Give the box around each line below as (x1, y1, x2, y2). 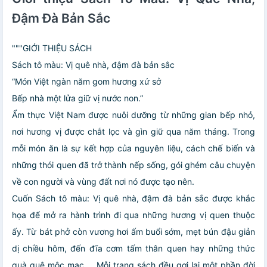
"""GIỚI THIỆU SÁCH (12, 42, 92, 53)
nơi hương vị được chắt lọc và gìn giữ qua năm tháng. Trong (12, 126, 255, 136)
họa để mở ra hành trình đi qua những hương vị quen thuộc (12, 209, 255, 220)
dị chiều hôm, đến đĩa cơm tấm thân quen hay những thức (12, 243, 255, 253)
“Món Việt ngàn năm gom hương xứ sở (12, 76, 161, 86)
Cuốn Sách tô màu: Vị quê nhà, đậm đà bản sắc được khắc (12, 193, 255, 203)
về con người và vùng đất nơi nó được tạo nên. (12, 176, 194, 187)
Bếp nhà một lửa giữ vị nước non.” (12, 92, 143, 103)
